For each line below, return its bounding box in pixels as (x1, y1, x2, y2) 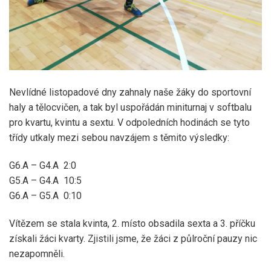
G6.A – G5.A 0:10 (9, 189, 82, 201)
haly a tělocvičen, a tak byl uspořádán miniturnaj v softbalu (9, 102, 252, 114)
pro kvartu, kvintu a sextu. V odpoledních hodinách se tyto (9, 117, 250, 129)
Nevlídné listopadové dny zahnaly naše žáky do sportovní (9, 87, 251, 99)
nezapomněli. (9, 247, 65, 260)
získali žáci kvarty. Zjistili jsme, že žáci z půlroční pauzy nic (9, 232, 257, 244)
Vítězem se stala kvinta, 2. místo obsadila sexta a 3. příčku (9, 217, 255, 229)
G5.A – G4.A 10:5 (9, 174, 82, 186)
